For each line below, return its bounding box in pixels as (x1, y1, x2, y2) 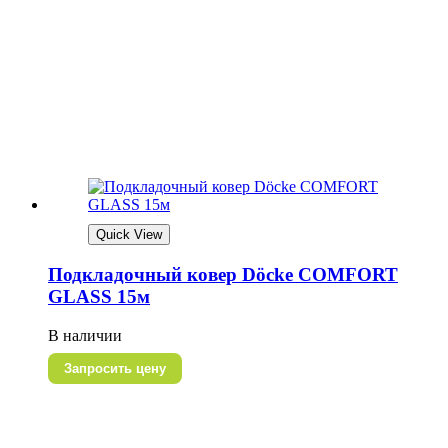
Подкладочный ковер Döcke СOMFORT (48, 263, 398, 285)
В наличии (48, 326, 122, 344)
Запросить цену (64, 360, 166, 376)
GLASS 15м (48, 285, 150, 307)
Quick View (96, 227, 162, 243)
